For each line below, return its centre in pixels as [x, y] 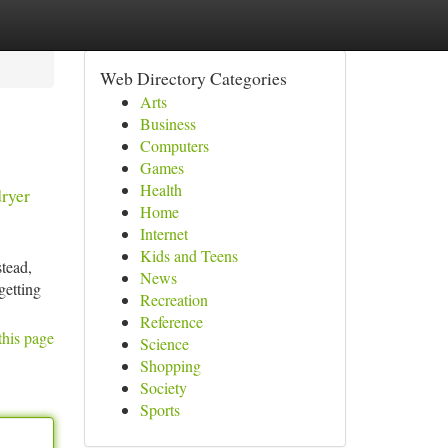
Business [167, 123]
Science [164, 343]
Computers [174, 145]
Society [163, 387]
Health [160, 189]
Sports [159, 409]
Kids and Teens [188, 255]
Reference [171, 321]
